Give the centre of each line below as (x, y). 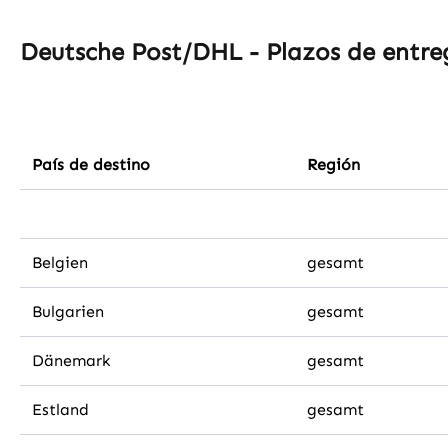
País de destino (91, 164)
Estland (60, 409)
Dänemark (71, 360)
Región (333, 164)
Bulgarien (68, 311)
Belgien (60, 262)
